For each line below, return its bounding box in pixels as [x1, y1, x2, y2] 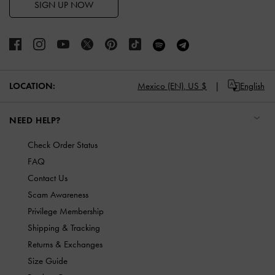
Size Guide [28, 255, 68, 266]
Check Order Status [28, 139, 98, 150]
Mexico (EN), [137, 80, 185, 92]
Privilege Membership [28, 205, 104, 217]
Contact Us [28, 172, 68, 184]
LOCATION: [9, 80, 55, 92]
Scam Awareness [28, 188, 88, 200]
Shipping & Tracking [28, 222, 100, 233]
